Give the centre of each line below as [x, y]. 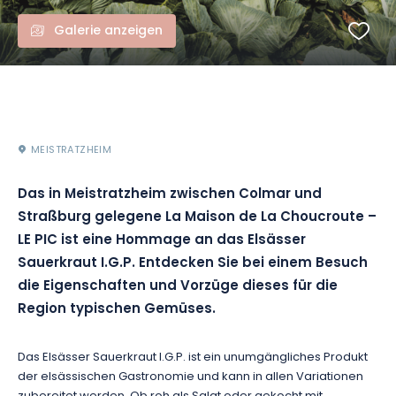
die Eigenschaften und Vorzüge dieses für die [178, 287]
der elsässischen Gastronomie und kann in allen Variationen [190, 377]
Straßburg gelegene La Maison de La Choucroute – [197, 218]
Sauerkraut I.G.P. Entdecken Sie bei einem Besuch [193, 264]
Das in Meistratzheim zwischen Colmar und [170, 195]
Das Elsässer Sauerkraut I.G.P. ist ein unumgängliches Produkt [193, 358]
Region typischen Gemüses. [117, 310]
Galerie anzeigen [108, 31]
